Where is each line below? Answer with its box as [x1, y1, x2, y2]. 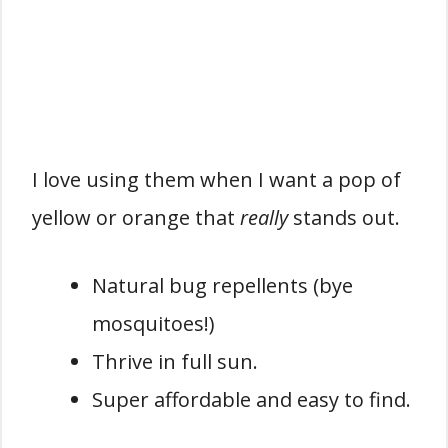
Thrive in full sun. [92, 348, 258, 376]
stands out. [288, 204, 400, 232]
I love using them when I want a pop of [32, 166, 401, 194]
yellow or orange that [32, 204, 240, 232]
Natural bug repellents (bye [92, 272, 353, 300]
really [240, 204, 288, 232]
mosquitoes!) [92, 310, 215, 338]
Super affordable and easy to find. [92, 386, 411, 414]
